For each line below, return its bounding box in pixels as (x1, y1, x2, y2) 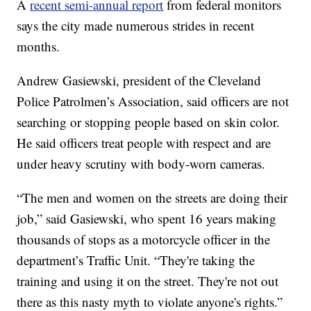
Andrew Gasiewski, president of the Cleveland (17, 72, 262, 90)
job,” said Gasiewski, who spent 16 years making (17, 210, 277, 228)
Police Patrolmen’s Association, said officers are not (17, 92, 289, 110)
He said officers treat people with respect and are (17, 134, 271, 152)
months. (17, 37, 60, 56)
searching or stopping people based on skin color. (17, 113, 280, 131)
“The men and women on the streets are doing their (17, 189, 288, 207)
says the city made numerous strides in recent (17, 17, 255, 35)
